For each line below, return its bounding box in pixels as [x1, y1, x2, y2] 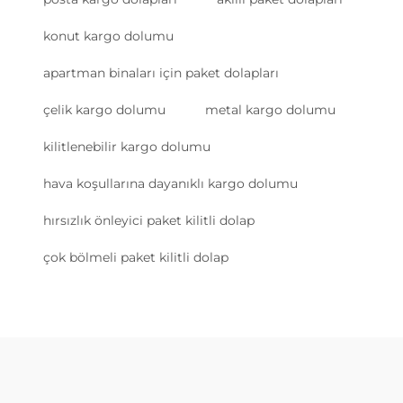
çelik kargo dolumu [43, 102, 166, 119]
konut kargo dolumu [43, 28, 174, 45]
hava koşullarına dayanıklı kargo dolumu [43, 175, 298, 193]
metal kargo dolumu [205, 102, 336, 119]
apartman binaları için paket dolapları [43, 65, 279, 82]
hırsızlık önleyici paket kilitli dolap [43, 212, 255, 229]
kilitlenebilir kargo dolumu [43, 139, 210, 156]
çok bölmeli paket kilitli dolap [43, 249, 228, 266]
